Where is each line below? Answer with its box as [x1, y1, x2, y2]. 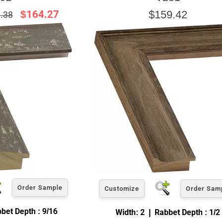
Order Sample [17, 183, 62, 191]
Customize [105, 184, 139, 192]
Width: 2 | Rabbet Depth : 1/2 [115, 207, 220, 217]
